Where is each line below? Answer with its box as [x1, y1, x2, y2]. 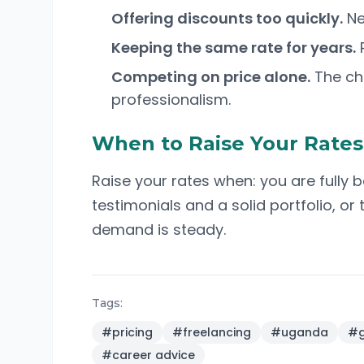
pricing [112, 324, 153, 340]
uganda [281, 324, 328, 340]
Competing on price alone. [111, 67, 310, 87]
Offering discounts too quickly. [111, 8, 343, 28]
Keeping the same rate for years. [111, 37, 356, 58]
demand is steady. [92, 219, 226, 240]
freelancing [183, 324, 251, 340]
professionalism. [111, 89, 231, 110]
